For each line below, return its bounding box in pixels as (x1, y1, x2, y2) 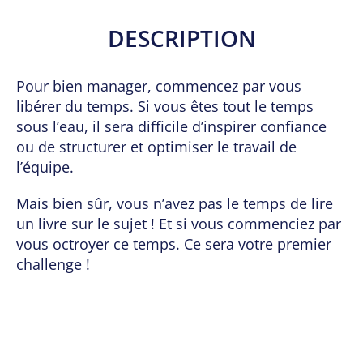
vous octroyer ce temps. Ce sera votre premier (16, 234, 331, 254)
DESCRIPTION (107, 23, 256, 54)
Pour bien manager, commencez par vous (16, 76, 301, 96)
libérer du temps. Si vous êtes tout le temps (16, 96, 314, 117)
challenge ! (16, 254, 90, 275)
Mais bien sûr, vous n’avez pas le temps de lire (16, 194, 333, 214)
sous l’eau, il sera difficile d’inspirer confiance (16, 117, 327, 137)
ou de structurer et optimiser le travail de (16, 137, 297, 157)
